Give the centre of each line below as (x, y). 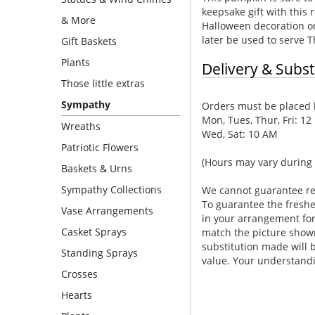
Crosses (79, 274)
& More (78, 20)
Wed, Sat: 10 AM (240, 134)
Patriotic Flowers (100, 147)
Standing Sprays (99, 253)
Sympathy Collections (111, 189)
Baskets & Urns (97, 168)
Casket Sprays (94, 232)
